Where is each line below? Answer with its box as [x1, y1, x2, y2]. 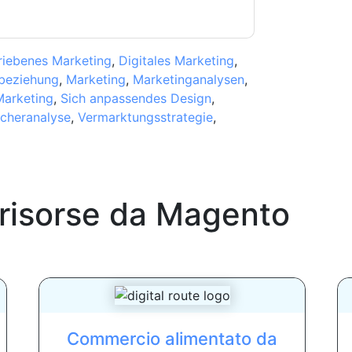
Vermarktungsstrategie [77, 108, 213, 125]
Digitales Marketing [118, 52, 234, 68]
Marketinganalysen [132, 71, 244, 87]
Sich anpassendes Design [60, 90, 211, 106]
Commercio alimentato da [67, 328, 277, 349]
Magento [155, 194, 290, 233]
